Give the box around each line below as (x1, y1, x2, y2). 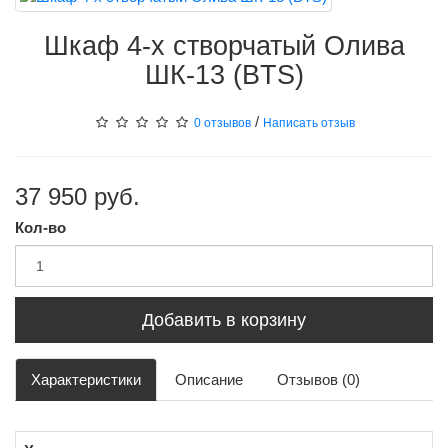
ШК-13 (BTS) (144, 60, 304, 90)
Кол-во (15, 219, 66, 237)
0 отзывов (193, 116, 251, 130)
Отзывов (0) (277, 371, 360, 389)
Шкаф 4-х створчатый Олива (43, 31, 405, 61)
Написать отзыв (262, 116, 355, 130)
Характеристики (31, 371, 141, 389)
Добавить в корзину (142, 310, 306, 331)
